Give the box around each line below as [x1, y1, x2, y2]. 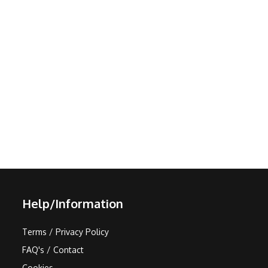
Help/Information [22, 196, 123, 211]
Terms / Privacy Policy [22, 227, 109, 237]
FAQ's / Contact [22, 245, 84, 255]
